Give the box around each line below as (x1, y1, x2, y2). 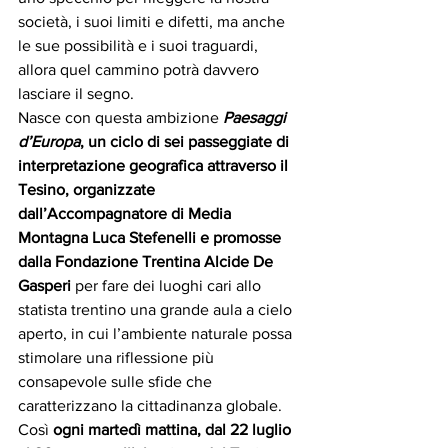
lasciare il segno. (18, 85, 134, 103)
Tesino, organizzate (18, 181, 159, 199)
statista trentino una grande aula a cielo (18, 301, 296, 319)
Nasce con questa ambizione (18, 109, 223, 127)
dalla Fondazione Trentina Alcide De (18, 253, 277, 271)
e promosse (200, 229, 285, 247)
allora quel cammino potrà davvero (18, 61, 263, 79)
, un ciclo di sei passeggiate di (80, 133, 293, 151)
